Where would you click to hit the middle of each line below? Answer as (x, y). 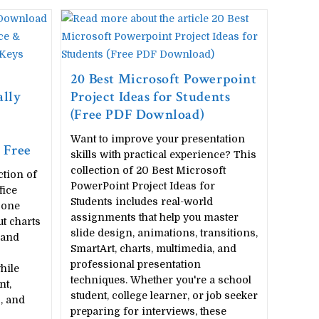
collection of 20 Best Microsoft (148, 170)
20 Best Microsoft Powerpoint (163, 79)
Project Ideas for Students (150, 97)
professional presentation (135, 264)
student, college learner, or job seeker (164, 296)
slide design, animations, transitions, (164, 233)
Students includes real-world (141, 202)
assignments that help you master (154, 217)
